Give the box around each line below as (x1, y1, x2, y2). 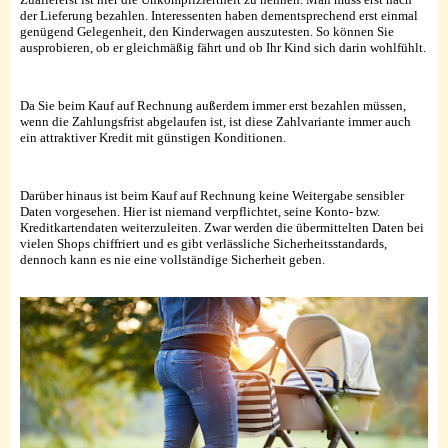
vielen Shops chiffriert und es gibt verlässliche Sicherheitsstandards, (20, 235, 387, 251)
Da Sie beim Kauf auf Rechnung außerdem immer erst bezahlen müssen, (20, 97, 406, 113)
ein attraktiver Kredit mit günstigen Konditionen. (20, 129, 286, 145)
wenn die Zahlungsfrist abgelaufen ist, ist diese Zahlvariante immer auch (20, 113, 411, 129)
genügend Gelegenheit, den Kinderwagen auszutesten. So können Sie (20, 23, 394, 39)
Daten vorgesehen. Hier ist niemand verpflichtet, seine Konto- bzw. (20, 203, 380, 219)
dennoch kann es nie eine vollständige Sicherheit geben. (20, 251, 325, 267)
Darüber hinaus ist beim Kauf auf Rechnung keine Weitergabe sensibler (20, 187, 404, 203)
